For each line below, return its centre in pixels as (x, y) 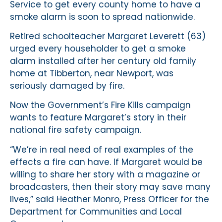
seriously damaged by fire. (67, 86)
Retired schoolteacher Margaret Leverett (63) (108, 36)
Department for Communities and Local (96, 211)
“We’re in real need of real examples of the (102, 149)
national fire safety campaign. (76, 130)
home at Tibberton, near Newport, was (92, 74)
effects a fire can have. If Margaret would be (106, 162)
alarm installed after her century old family (103, 61)
